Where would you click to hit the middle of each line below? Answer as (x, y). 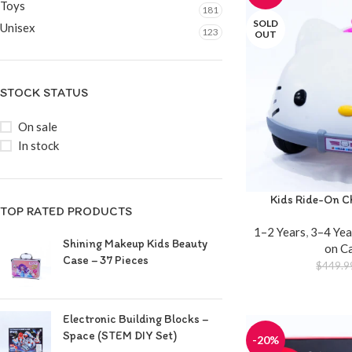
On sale (38, 126)
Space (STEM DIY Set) (120, 335)
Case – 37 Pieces (106, 260)
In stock (38, 145)
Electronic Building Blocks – (136, 319)
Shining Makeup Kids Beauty (135, 244)
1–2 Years (280, 232)
